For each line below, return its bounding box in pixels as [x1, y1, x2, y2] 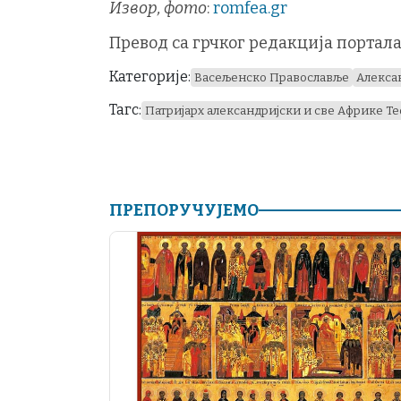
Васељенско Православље [194, 71, 349, 85]
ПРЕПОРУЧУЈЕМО [109, 200, 259, 220]
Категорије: [109, 68, 191, 86]
